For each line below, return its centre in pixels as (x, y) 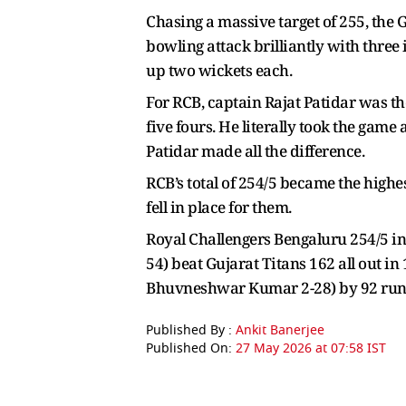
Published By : (191, 331)
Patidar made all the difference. (257, 151)
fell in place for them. (220, 208)
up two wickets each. (219, 71)
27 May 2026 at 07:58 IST (311, 349)
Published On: (191, 349)
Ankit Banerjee (280, 331)
